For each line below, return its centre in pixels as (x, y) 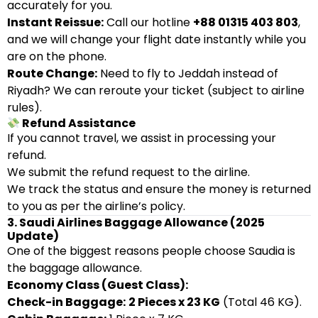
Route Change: (52, 73)
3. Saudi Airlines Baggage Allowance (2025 (136, 223)
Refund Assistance (78, 123)
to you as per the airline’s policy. (96, 206)
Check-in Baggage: (66, 302)
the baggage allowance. (75, 268)
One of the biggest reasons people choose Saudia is (151, 251)
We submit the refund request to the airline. (128, 172)
